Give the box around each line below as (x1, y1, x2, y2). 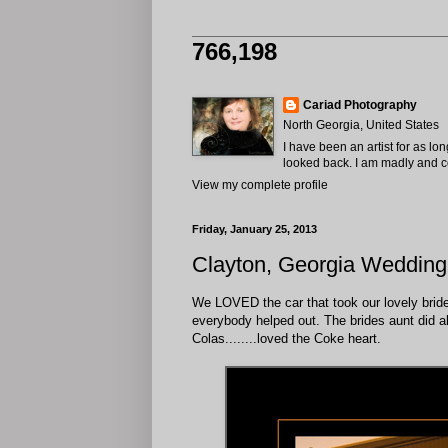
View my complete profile (192, 178, 328, 192)
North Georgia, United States (283, 118, 439, 132)
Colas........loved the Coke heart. (192, 330, 381, 346)
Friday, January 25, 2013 (192, 223, 317, 235)
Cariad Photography (303, 98, 417, 112)
